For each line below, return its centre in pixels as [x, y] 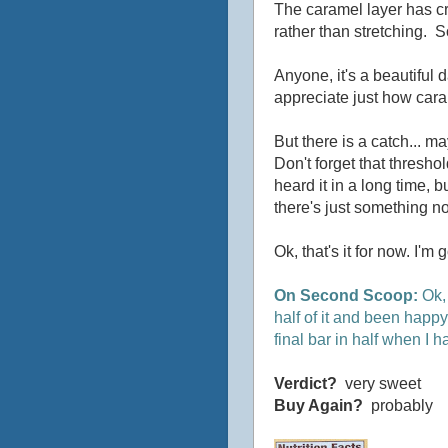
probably [398, 405]
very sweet [379, 383]
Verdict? [305, 383]
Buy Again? [318, 405]
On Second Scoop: [346, 295]
